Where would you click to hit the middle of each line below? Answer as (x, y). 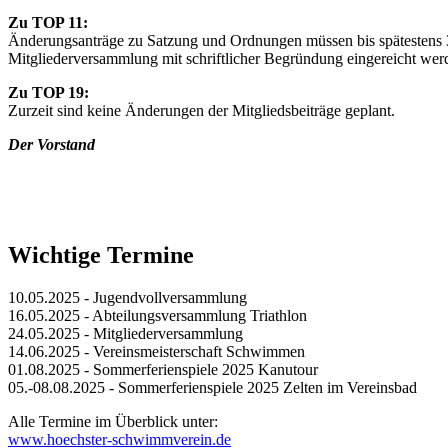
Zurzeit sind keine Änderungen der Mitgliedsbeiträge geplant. (201, 110)
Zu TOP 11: (48, 22)
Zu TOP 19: (48, 92)
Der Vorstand (51, 144)
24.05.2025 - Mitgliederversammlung (125, 333)
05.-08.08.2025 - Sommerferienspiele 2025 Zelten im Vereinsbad (212, 387)
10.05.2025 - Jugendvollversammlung (127, 297)
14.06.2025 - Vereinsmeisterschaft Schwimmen (156, 351)
